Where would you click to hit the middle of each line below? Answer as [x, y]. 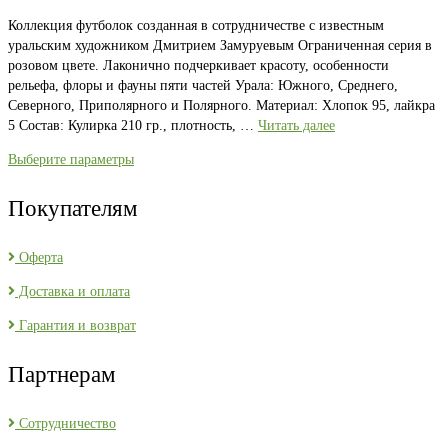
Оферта [39, 257]
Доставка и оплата [72, 291]
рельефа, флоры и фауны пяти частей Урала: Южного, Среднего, [203, 85]
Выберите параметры [71, 159]
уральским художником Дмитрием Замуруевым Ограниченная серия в [220, 45]
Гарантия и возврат [75, 325]
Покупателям [73, 208]
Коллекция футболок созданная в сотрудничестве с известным [196, 25]
